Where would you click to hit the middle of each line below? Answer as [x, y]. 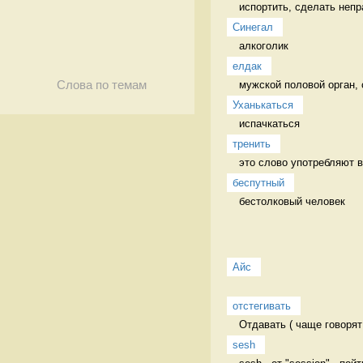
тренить [252, 143]
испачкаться [271, 123]
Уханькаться [263, 105]
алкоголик [265, 45]
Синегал [253, 27]
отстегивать [262, 305]
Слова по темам [101, 85]
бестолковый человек [294, 201]
